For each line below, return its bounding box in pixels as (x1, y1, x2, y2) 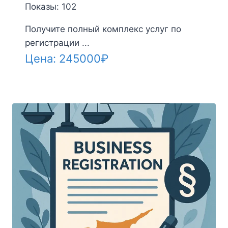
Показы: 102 (24, 1, 76, 12)
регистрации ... (24, 37, 90, 48)
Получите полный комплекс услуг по (24, 23, 181, 34)
